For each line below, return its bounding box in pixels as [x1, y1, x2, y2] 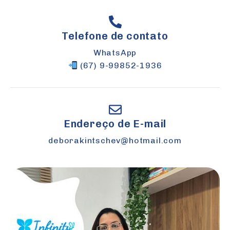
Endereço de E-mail [63, 118, 167, 130]
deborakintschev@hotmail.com [48, 136, 182, 145]
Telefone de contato [62, 30, 168, 42]
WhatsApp [93, 48, 137, 57]
